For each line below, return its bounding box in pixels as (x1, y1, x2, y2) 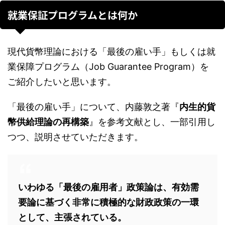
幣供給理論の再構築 (8, 117, 89, 127)
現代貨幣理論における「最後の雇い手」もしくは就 (8, 46, 215, 57)
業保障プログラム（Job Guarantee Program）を (8, 61, 209, 72)
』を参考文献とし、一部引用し (89, 117, 215, 127)
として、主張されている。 (18, 212, 127, 222)
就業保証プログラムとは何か (8, 8, 138, 22)
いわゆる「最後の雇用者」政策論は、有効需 (18, 182, 199, 192)
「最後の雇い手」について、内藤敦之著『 (8, 101, 179, 112)
